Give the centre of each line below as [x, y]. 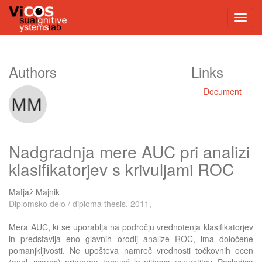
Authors [33, 72]
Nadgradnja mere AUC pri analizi [129, 151]
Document [223, 91]
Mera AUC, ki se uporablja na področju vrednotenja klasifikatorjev [131, 227]
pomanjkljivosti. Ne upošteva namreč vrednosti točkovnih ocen [131, 250]
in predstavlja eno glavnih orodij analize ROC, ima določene [131, 238]
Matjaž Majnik [34, 192]
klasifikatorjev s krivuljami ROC [121, 169]
